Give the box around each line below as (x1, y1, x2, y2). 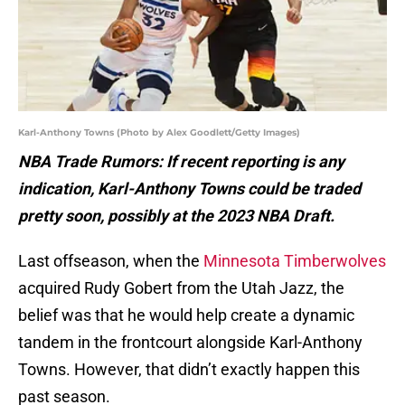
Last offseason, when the (18, 251, 203, 271)
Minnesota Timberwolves (203, 251, 386, 271)
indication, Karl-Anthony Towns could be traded (18, 179, 361, 199)
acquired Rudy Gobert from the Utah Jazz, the (18, 278, 344, 298)
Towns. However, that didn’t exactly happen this (18, 360, 360, 380)
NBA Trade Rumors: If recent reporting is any (18, 152, 344, 172)
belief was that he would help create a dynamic (18, 306, 354, 325)
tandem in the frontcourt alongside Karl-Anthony (18, 333, 363, 353)
